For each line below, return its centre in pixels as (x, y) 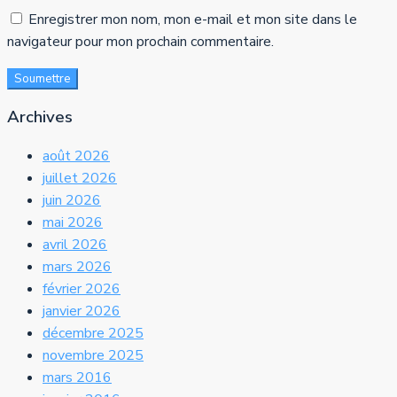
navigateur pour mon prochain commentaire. (140, 42)
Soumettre (43, 79)
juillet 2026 (80, 178)
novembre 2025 (93, 355)
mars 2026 (77, 266)
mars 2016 (77, 377)
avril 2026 (75, 244)
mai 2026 (73, 222)
